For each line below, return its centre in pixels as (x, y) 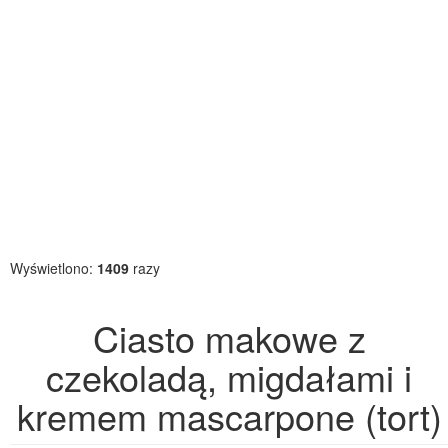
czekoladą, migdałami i (229, 376)
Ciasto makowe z (229, 337)
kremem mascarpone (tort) (229, 415)
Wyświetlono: (53, 268)
